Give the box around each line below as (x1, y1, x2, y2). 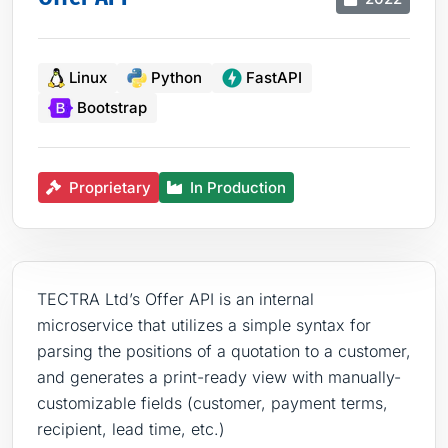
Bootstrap (77, 98, 147, 118)
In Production (190, 177, 286, 197)
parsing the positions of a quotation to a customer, (37, 340, 411, 361)
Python (151, 68, 202, 88)
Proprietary (69, 177, 151, 197)
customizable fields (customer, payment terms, (37, 392, 388, 413)
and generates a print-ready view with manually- (37, 366, 401, 387)
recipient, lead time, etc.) (37, 418, 225, 439)
